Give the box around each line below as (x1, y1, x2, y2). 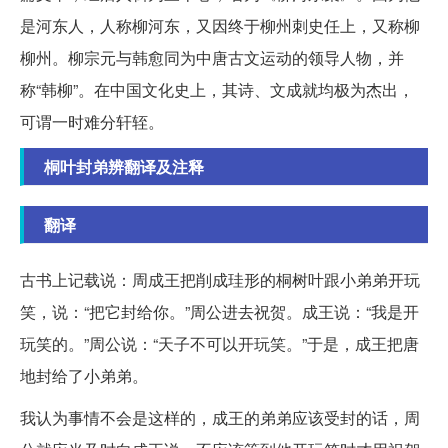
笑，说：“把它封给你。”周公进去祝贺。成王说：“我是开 (20, 300, 419, 324)
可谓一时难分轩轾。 (20, 110, 164, 134)
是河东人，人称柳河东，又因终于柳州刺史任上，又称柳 (20, 14, 420, 38)
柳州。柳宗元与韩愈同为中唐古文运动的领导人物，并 (20, 46, 404, 70)
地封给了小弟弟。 (20, 364, 148, 388)
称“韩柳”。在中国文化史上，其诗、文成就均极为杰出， (20, 78, 414, 102)
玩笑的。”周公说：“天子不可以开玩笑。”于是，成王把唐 (20, 332, 419, 356)
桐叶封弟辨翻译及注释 (44, 155, 204, 179)
